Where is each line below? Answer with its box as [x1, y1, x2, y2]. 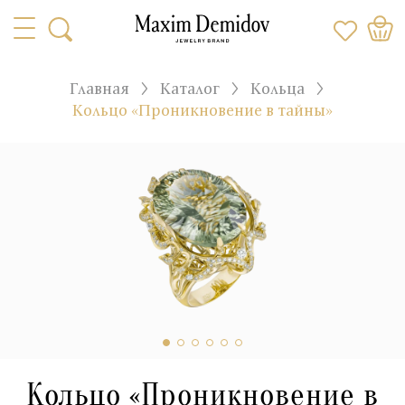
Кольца [250, 78, 305, 99]
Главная [70, 78, 129, 99]
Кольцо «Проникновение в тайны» [72, 99, 333, 120]
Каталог [160, 78, 220, 99]
